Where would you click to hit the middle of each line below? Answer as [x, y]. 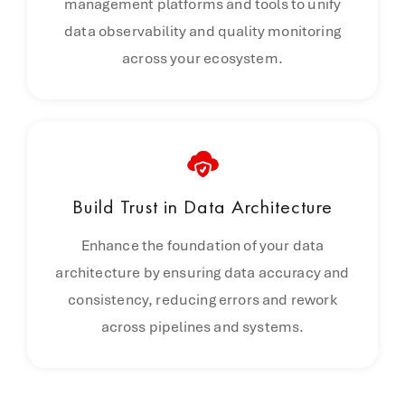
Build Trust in [128, 207]
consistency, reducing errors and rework [202, 300]
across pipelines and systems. [202, 327]
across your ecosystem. [202, 58]
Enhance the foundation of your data [202, 245]
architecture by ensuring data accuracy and [202, 273]
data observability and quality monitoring [202, 31]
